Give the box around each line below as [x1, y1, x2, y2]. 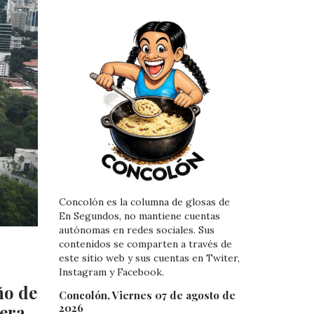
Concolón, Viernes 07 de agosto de [58, 287, 235, 302]
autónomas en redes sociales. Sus [58, 224, 214, 237]
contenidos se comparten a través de [58, 238, 232, 251]
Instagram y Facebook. [58, 266, 164, 279]
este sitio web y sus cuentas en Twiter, [58, 252, 240, 265]
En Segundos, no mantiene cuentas [58, 210, 220, 223]
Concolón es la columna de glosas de [58, 196, 230, 209]
